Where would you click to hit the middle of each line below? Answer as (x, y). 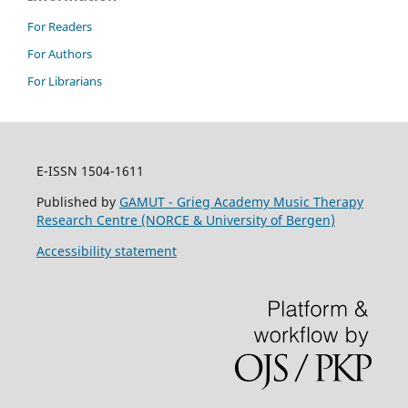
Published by (77, 202)
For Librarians (65, 82)
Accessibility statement (106, 251)
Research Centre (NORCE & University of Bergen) (185, 220)
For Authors (60, 54)
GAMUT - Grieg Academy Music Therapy (241, 202)
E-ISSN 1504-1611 (90, 171)
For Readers (60, 27)
